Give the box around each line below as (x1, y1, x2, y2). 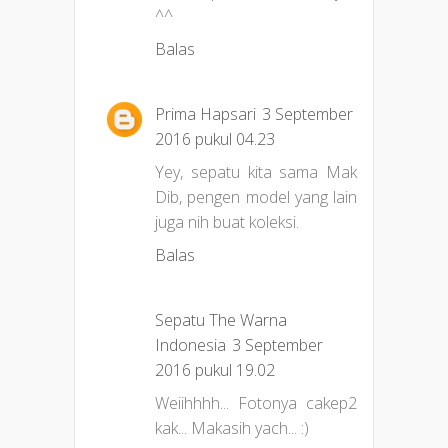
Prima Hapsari (155, 103, 256, 126)
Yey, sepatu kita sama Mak (155, 161, 357, 184)
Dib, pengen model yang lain (155, 186, 357, 209)
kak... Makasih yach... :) (155, 417, 309, 440)
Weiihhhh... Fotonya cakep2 (155, 392, 357, 415)
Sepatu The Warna (155, 309, 287, 332)
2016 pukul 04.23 (155, 128, 275, 151)
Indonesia (155, 334, 226, 357)
